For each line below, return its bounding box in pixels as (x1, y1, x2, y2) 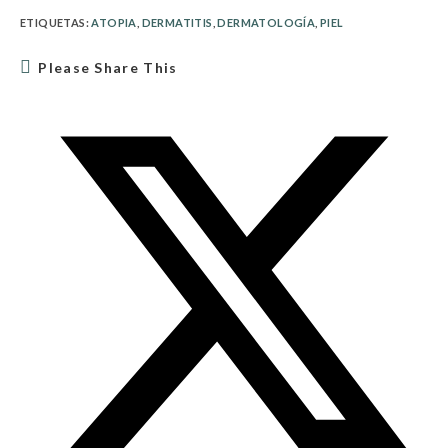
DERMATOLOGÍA (217, 16, 316, 30)
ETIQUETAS (20, 16, 86, 30)
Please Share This (38, 58, 178, 76)
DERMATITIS (141, 16, 213, 30)
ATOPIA (91, 16, 137, 30)
